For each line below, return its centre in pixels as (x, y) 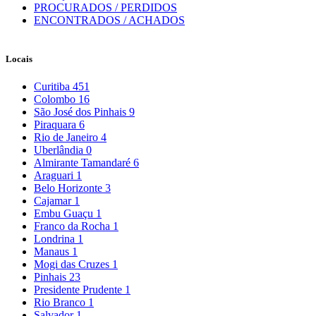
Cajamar (54, 201)
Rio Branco (61, 303)
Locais (19, 59)
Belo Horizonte (69, 188)
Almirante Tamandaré (84, 163)
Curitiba (53, 87)
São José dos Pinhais (81, 112)
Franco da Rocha (73, 226)
